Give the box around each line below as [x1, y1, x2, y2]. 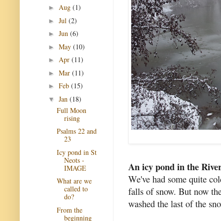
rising [64, 113, 80, 123]
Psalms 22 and [56, 126, 97, 136]
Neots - [64, 155, 84, 165]
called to [64, 184, 88, 193]
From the [56, 205, 82, 215]
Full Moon [56, 105, 86, 115]
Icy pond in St [56, 147, 97, 157]
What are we [56, 176, 92, 185]
